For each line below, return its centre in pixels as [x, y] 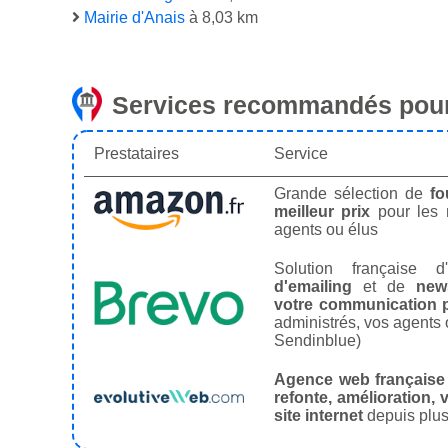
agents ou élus [326, 230]
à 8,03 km [221, 18]
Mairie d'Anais [134, 18]
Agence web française [360, 380]
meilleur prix [322, 212]
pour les [408, 212]
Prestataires [136, 154]
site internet [318, 416]
